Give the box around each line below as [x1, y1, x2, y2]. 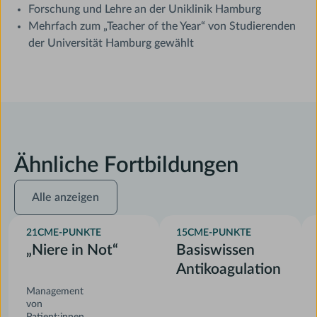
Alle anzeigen [32, 192, 100, 204]
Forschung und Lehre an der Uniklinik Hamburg [28, 4, 262, 16]
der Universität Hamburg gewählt [28, 38, 195, 50]
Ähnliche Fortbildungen [14, 154, 239, 176]
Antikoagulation [176, 261, 282, 277]
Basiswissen [176, 242, 255, 258]
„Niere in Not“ [25, 242, 118, 258]
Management [25, 286, 83, 296]
